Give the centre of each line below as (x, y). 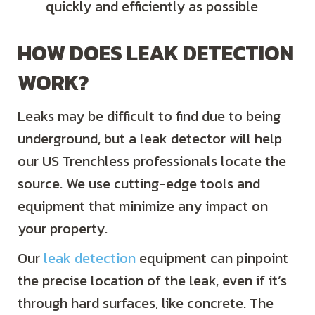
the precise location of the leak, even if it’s (152, 280)
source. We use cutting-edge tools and (139, 183)
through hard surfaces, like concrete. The (146, 303)
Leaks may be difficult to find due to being (149, 116)
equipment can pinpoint (212, 258)
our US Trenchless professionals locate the (152, 161)
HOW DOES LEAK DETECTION (156, 53)
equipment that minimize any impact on (143, 206)
